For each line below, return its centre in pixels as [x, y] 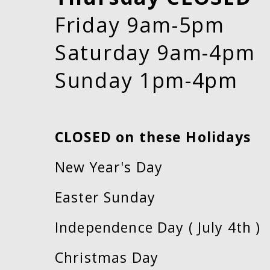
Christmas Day [107, 257]
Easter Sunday [105, 197]
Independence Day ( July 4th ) [158, 227]
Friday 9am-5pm [140, 25]
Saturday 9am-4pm [155, 52]
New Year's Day [109, 167]
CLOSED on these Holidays [153, 137]
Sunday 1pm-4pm [146, 80]
